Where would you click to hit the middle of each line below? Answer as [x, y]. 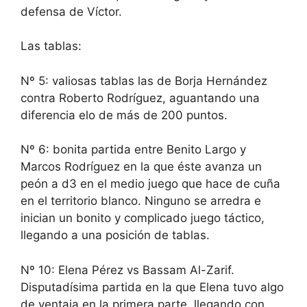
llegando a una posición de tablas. [115, 235]
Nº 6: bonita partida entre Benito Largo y [133, 150]
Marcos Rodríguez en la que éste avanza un [141, 167]
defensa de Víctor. [71, 11]
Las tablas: [51, 46]
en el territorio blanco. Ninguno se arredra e [141, 201]
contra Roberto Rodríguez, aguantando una [140, 98]
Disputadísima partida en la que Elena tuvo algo [152, 287]
